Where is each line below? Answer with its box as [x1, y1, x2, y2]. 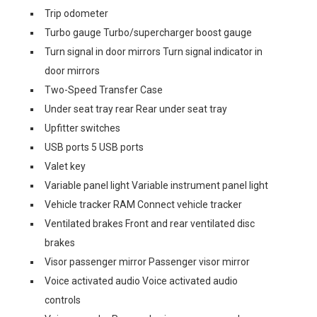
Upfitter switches [45, 122, 120, 134]
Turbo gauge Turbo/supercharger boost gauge [45, 27, 252, 38]
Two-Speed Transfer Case [45, 84, 163, 96]
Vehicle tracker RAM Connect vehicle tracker [45, 199, 242, 210]
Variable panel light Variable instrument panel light [45, 180, 268, 191]
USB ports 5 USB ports [45, 142, 144, 153]
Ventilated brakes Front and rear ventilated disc [45, 218, 255, 229]
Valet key [45, 161, 86, 172]
